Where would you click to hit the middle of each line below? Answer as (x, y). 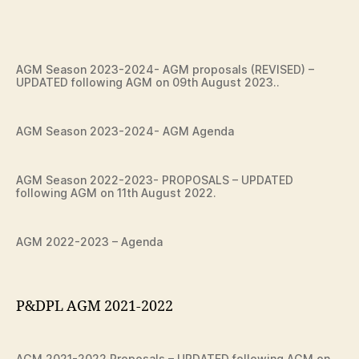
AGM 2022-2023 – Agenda (89, 242)
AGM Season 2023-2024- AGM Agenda (125, 131)
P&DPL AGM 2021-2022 (95, 307)
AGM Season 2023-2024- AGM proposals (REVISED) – (165, 70)
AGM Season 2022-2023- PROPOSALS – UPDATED (155, 180)
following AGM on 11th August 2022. (116, 193)
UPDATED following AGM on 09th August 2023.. (148, 83)
